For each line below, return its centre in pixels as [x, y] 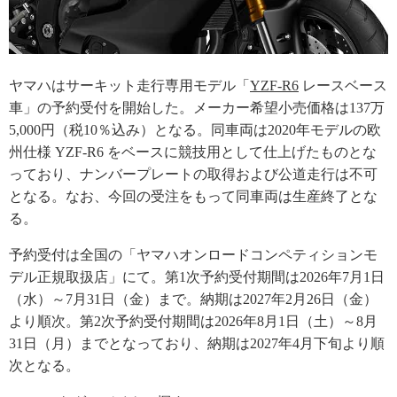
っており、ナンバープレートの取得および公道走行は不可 [193, 175]
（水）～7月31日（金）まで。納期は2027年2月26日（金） [193, 300]
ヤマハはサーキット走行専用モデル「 [129, 86]
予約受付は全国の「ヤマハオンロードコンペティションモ [193, 255]
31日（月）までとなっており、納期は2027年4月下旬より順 [197, 344]
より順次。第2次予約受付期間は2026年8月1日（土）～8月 [193, 322]
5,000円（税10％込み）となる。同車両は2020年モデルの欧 [195, 130]
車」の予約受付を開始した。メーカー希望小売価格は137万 [197, 108]
